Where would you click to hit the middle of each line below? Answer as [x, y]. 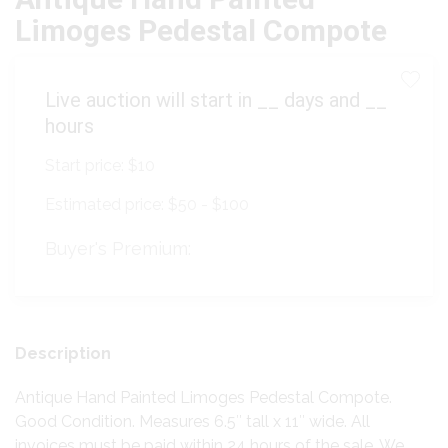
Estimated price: [106, 205]
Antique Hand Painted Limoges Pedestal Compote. [203, 398]
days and [322, 100]
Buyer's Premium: [118, 249]
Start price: [86, 166]
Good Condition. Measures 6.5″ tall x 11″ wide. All [192, 422]
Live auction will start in [151, 100]
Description [63, 354]
